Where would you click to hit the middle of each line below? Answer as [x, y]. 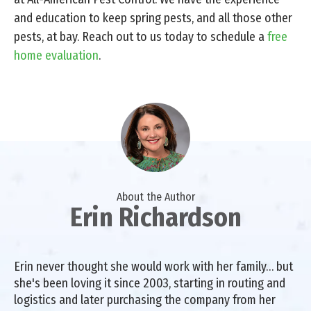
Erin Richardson [155, 217]
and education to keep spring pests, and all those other [153, 18]
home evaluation [56, 55]
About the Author [155, 196]
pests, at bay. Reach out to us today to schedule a [141, 36]
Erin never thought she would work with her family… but [153, 266]
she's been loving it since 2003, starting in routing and [150, 283]
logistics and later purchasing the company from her [145, 300]
